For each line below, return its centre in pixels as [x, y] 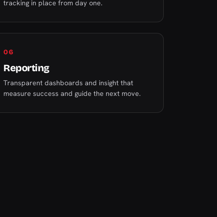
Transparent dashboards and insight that [68, 83]
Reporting [26, 68]
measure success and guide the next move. [72, 93]
